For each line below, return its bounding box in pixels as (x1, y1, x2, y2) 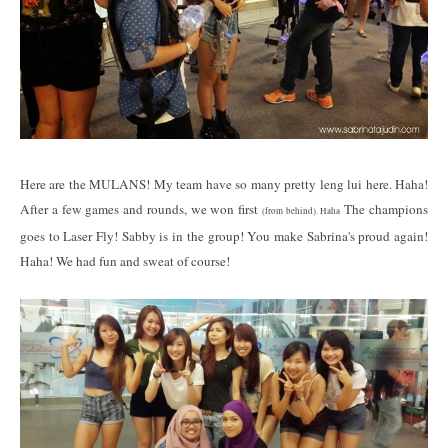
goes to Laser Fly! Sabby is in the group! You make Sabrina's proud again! (20, 226, 428, 245)
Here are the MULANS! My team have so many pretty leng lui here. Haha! (20, 174, 428, 193)
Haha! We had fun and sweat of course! (20, 251, 234, 270)
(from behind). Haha (261, 204, 345, 217)
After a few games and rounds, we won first (20, 199, 262, 218)
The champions (344, 199, 429, 218)
